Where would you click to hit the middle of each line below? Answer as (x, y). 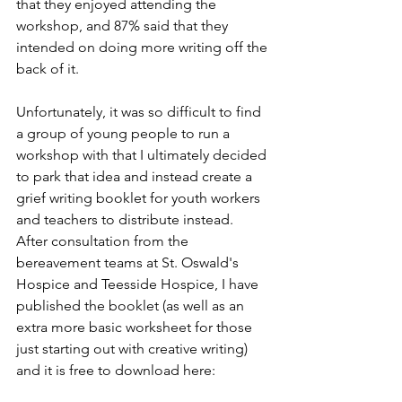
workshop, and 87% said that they (124, 26)
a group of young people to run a (125, 134)
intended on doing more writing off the (144, 48)
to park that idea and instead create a (136, 177)
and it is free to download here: (116, 371)
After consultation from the (104, 241)
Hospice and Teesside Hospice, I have (139, 284)
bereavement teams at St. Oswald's (129, 263)
